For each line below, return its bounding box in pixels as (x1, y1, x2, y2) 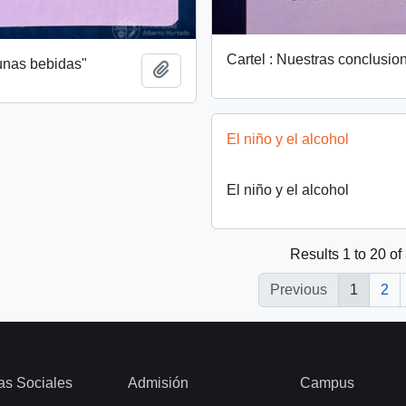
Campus (300, 375, 354, 391)
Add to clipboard (169, 61, 275, 77)
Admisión (128, 375, 188, 391)
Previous (269, 282, 327, 298)
